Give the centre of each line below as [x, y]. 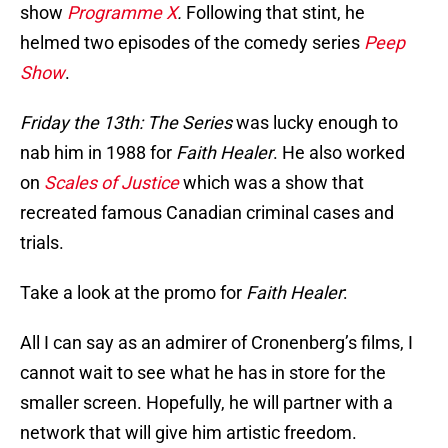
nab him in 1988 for [98, 153]
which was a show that [273, 183]
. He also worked [339, 153]
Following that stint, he [273, 13]
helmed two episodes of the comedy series [192, 43]
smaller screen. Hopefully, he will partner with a [206, 403]
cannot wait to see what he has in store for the [203, 373]
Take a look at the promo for [133, 293]
